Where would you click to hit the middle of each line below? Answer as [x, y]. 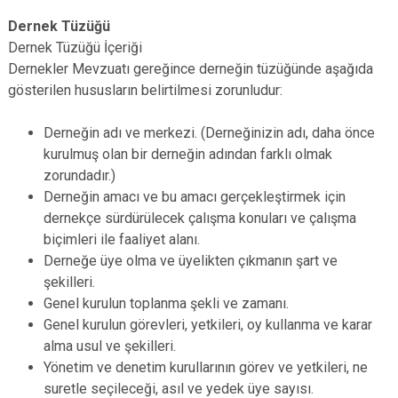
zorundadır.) [80, 175]
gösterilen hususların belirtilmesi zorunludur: [145, 90]
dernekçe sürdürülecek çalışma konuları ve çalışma [200, 218]
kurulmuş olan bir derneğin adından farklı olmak [188, 154]
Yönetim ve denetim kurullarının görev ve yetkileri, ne [206, 367]
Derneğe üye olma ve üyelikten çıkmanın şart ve [191, 261]
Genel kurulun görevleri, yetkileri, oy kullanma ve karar [208, 325]
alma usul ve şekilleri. [110, 346]
